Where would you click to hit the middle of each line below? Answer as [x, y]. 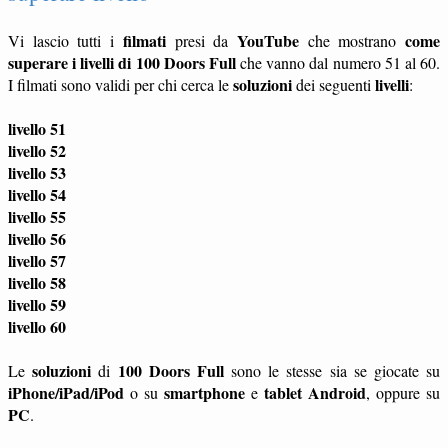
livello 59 [37, 304]
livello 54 [37, 194]
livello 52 [37, 150]
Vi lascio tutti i [65, 40]
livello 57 [37, 260]
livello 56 [37, 238]
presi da [201, 40]
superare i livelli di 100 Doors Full [122, 62]
